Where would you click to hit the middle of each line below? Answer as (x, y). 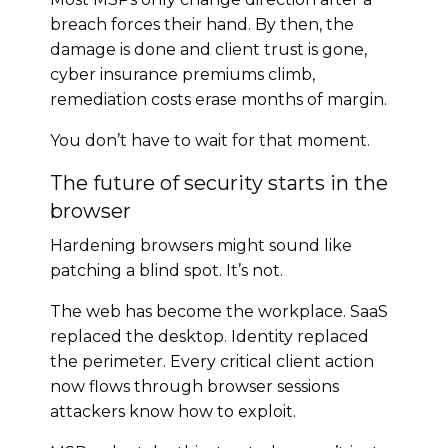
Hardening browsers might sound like (201, 245)
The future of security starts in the (219, 182)
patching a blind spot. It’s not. (166, 270)
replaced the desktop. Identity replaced (209, 336)
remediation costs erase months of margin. (218, 99)
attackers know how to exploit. (173, 411)
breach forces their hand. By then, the (202, 24)
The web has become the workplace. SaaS (219, 311)
